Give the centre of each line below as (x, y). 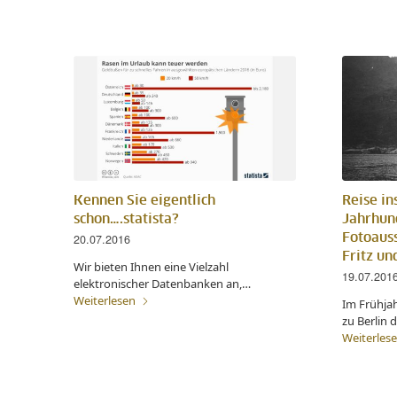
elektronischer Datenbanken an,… (162, 284)
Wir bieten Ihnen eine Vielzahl (151, 267)
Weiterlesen (105, 301)
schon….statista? (126, 220)
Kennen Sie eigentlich (144, 201)
